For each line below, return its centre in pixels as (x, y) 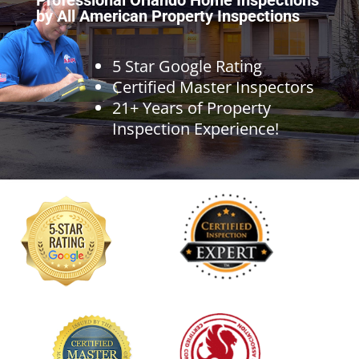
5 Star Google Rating (187, 66)
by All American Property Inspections (167, 16)
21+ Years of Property (191, 107)
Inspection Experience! (195, 128)
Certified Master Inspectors (213, 87)
